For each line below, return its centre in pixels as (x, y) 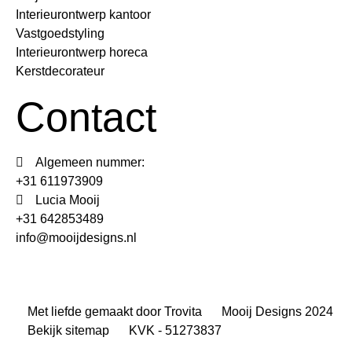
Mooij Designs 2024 (277, 311)
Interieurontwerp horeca (82, 52)
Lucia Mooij (68, 200)
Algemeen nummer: (90, 162)
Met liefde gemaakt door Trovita (115, 311)
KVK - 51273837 (175, 330)
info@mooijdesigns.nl (76, 237)
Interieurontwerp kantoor (83, 14)
